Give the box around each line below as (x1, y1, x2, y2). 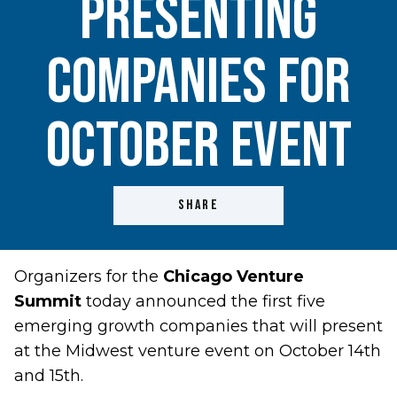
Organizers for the (14, 267, 163, 286)
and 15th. (14, 366, 83, 385)
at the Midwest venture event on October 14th (14, 341, 381, 361)
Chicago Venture (163, 267, 304, 286)
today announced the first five (82, 292, 325, 311)
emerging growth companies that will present (14, 316, 383, 336)
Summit (14, 292, 82, 311)
